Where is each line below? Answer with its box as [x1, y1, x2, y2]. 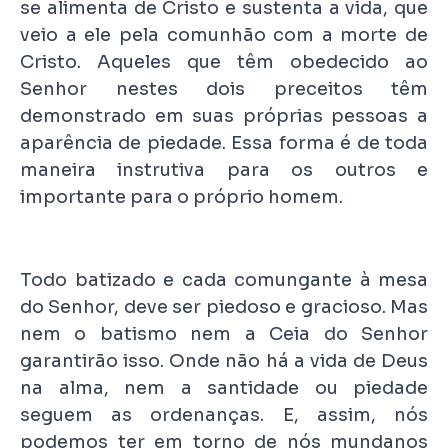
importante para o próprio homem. [20, 185, 343, 208]
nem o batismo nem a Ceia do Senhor [20, 322, 428, 345]
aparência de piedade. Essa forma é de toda [20, 131, 428, 154]
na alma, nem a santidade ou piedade [20, 376, 428, 399]
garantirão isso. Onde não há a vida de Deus [20, 349, 428, 372]
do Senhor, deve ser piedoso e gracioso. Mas [20, 295, 428, 318]
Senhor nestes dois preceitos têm [20, 77, 428, 100]
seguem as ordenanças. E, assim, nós [20, 403, 428, 426]
